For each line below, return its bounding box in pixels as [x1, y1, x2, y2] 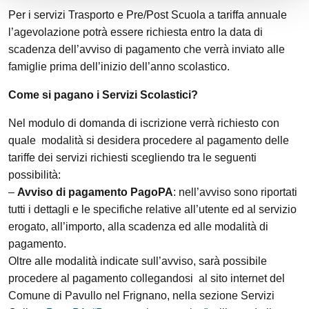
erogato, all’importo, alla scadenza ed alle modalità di [8, 221, 268, 232]
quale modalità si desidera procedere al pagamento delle [8, 134, 289, 146]
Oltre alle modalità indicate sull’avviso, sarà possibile [8, 255, 267, 267]
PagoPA [130, 186, 173, 198]
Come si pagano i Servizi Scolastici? [8, 89, 198, 101]
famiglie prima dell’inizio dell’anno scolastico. [8, 61, 230, 72]
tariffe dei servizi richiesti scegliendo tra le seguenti [8, 152, 257, 163]
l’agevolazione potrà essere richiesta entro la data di [8, 26, 263, 38]
